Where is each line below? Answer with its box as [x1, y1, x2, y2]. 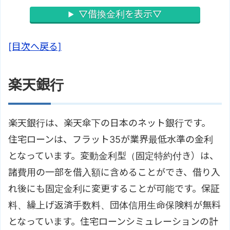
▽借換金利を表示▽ [78, 9, 162, 20]
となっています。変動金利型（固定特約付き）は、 [8, 150, 219, 162]
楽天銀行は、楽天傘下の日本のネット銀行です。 [8, 118, 210, 129]
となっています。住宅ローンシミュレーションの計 [8, 216, 218, 227]
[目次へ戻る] [8, 41, 62, 52]
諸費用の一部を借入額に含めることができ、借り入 [8, 167, 220, 178]
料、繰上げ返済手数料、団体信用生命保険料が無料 [8, 200, 221, 211]
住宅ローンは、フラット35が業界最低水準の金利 [8, 134, 213, 145]
